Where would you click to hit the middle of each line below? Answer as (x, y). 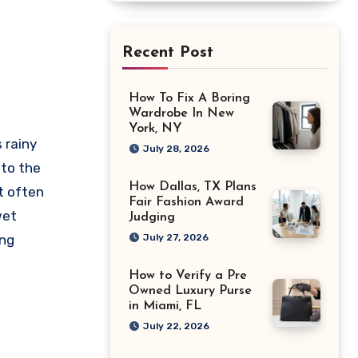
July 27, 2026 (176, 237)
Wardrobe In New (181, 113)
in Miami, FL (165, 306)
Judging (152, 217)
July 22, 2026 (176, 326)
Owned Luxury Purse (190, 291)
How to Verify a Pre (188, 276)
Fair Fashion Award (186, 202)
